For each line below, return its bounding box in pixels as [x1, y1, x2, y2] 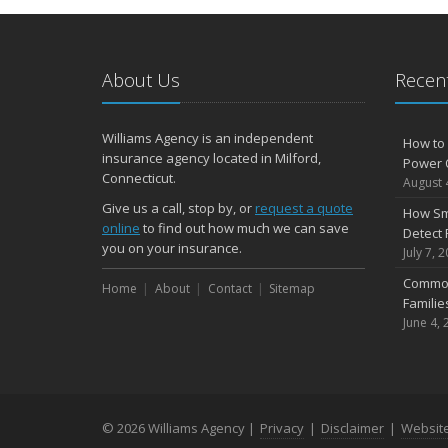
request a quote [255, 199, 353, 217]
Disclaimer [321, 419, 384, 437]
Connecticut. [102, 169, 176, 187]
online [102, 219, 140, 237]
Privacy [260, 419, 304, 437]
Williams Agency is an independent [102, 129, 313, 147]
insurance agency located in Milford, [102, 149, 321, 167]
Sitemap [269, 280, 316, 297]
